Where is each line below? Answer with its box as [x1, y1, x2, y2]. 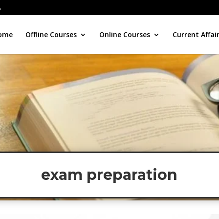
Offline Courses [25, 30, 77, 39]
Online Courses [99, 30, 150, 39]
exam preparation [41, 166, 178, 184]
